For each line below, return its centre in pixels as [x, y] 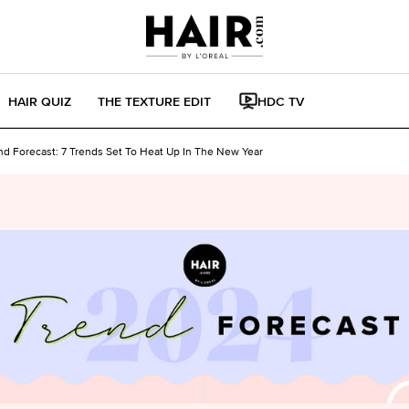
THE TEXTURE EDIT [154, 100]
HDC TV [281, 100]
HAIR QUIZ [40, 100]
